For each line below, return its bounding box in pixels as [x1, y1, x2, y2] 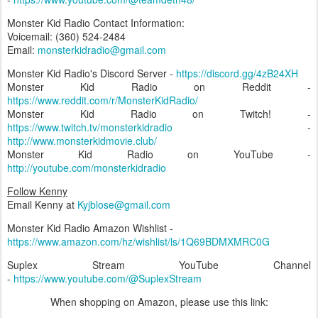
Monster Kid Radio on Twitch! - [7, 106, 311, 121]
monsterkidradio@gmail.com [38, 43, 166, 57]
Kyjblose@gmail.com [77, 197, 170, 212]
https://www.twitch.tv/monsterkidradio [7, 120, 172, 134]
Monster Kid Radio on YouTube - [7, 147, 311, 161]
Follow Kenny [7, 184, 67, 198]
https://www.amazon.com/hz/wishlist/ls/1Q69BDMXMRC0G [7, 234, 270, 248]
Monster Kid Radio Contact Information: [7, 16, 185, 30]
